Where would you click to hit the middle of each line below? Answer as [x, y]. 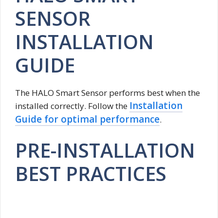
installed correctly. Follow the [72, 106]
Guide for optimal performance [87, 119]
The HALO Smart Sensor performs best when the [108, 93]
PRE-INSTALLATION [105, 150]
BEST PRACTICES [91, 173]
